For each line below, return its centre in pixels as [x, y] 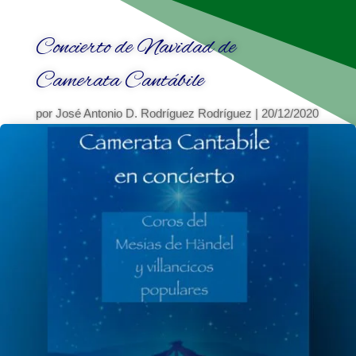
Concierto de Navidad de [135, 47]
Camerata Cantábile [120, 81]
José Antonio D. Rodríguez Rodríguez [153, 113]
